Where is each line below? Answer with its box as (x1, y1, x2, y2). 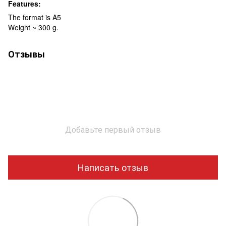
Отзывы (8, 47, 45, 61)
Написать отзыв (78, 160, 148, 174)
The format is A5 (8, 12, 61, 22)
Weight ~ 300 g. (8, 22, 59, 32)
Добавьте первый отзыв (65, 123, 161, 135)
